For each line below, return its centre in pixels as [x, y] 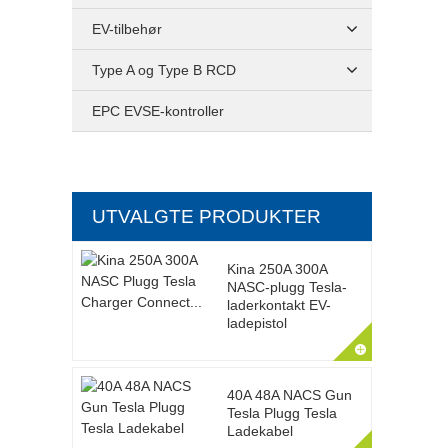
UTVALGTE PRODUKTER [206, 216]
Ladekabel [259, 431]
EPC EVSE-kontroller [158, 111]
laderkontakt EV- [278, 305]
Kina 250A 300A [276, 269]
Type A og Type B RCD [164, 70]
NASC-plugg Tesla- [286, 287]
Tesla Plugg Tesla [281, 413]
